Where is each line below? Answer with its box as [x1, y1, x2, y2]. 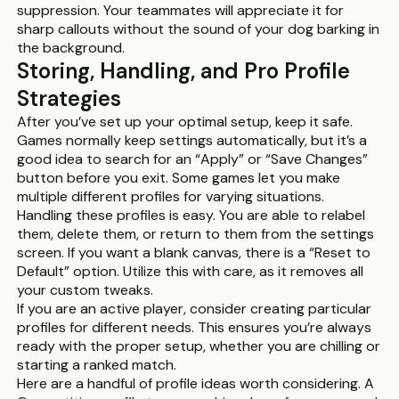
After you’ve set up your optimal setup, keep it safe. [17, 112, 354, 131]
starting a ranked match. [17, 355, 177, 374]
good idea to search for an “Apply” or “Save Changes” [17, 150, 369, 168]
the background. [17, 38, 126, 57]
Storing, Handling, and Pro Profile [17, 57, 351, 85]
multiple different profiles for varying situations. [17, 187, 325, 206]
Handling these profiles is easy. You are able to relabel [17, 206, 366, 224]
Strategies [17, 85, 122, 112]
